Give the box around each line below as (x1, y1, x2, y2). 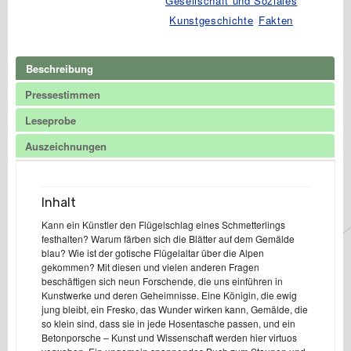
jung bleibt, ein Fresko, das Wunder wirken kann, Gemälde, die (42, 302, 308, 316)
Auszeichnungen (25, 138, 107, 154)
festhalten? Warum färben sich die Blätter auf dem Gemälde (42, 231, 295, 245)
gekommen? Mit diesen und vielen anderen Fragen (42, 259, 259, 273)
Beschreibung (26, 60, 93, 76)
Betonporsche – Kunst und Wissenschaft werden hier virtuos (42, 330, 297, 344)
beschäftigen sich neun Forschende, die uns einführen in (42, 273, 283, 288)
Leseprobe (25, 112, 76, 128)
